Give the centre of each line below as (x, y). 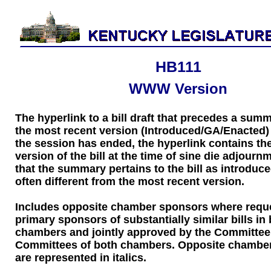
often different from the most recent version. (130, 181)
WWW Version (178, 89)
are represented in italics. (81, 258)
